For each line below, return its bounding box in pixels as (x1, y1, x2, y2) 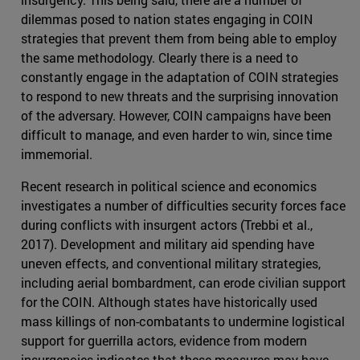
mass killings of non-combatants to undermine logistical (21, 313, 345, 330)
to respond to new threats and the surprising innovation (21, 88, 338, 105)
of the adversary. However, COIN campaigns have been (21, 107, 331, 125)
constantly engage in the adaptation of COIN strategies (21, 68, 338, 86)
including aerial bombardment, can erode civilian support (21, 274, 346, 292)
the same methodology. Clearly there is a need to (21, 49, 298, 67)
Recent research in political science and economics (21, 178, 317, 195)
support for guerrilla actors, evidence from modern (21, 332, 307, 350)
